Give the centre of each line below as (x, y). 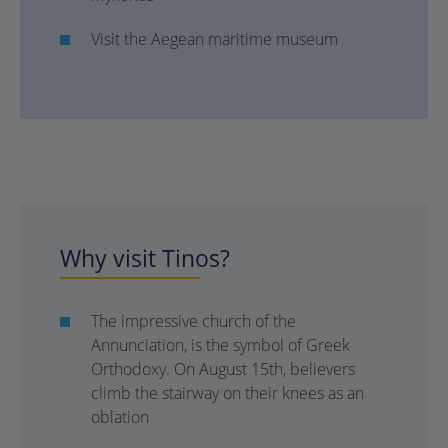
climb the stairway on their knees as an (227, 393)
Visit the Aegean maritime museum (214, 39)
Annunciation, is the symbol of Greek (220, 345)
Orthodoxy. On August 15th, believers (223, 369)
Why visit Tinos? (145, 258)
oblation (120, 417)
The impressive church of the (193, 321)
